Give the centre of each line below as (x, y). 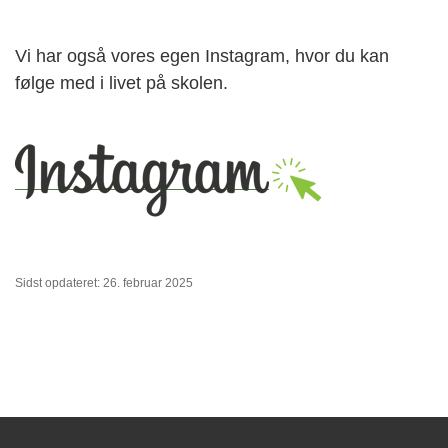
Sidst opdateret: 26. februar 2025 (104, 282)
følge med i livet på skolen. (121, 82)
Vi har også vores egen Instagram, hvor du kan (202, 55)
